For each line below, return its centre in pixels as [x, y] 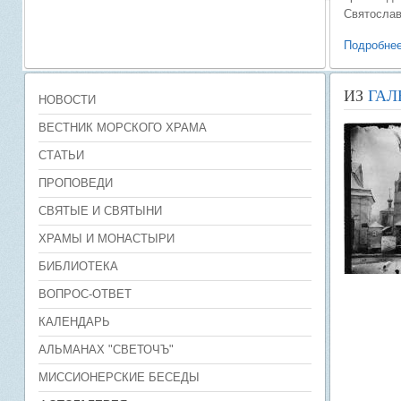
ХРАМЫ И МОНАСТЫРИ [107, 239]
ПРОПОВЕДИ [76, 183]
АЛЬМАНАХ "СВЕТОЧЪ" [106, 350]
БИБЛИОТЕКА [78, 266]
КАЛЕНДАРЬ [74, 322]
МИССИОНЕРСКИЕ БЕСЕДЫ [119, 377]
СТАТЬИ [61, 155]
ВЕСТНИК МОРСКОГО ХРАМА [123, 128]
